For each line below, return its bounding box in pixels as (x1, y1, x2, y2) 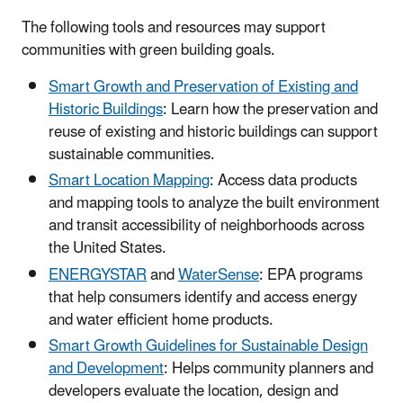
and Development (49, 352, 164, 385)
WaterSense (178, 258, 259, 291)
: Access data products (210, 165, 357, 198)
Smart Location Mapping (49, 165, 210, 198)
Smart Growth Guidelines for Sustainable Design (49, 329, 368, 363)
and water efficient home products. (49, 303, 273, 336)
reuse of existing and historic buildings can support (49, 116, 378, 149)
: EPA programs (259, 258, 363, 291)
